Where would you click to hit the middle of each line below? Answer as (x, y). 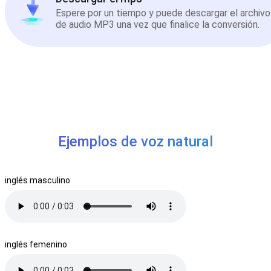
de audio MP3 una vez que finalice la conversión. (158, 25)
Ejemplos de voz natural (135, 141)
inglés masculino (38, 180)
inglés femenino (36, 244)
